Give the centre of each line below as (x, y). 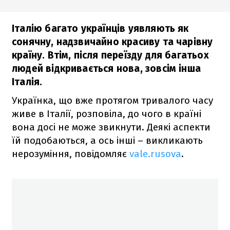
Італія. (27, 82)
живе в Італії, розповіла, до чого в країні (107, 113)
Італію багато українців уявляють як (100, 28)
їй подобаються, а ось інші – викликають (107, 140)
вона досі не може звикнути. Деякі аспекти (111, 127)
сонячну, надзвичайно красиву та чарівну (112, 42)
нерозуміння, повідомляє (71, 154)
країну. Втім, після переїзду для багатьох (110, 55)
